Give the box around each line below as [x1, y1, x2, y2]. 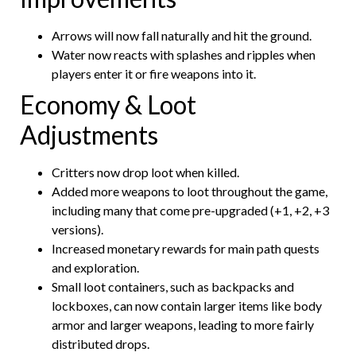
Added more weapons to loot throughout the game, [52, 183, 327, 199]
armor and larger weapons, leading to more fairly [52, 316, 314, 332]
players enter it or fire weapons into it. [52, 65, 256, 81]
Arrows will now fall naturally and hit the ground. [52, 27, 314, 43]
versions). [52, 221, 103, 237]
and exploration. [52, 259, 141, 275]
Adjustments [20, 118, 163, 150]
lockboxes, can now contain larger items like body [52, 297, 322, 313]
